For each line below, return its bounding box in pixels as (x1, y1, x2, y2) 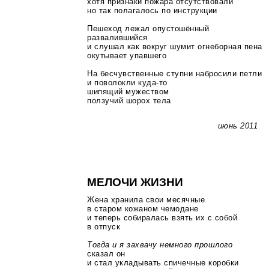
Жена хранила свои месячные (87, 195, 205, 205)
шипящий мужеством (87, 87, 169, 97)
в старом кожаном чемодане (87, 204, 199, 214)
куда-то (138, 78, 168, 88)
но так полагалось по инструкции (87, 6, 217, 16)
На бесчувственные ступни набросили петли (87, 69, 262, 79)
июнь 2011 (217, 121, 258, 130)
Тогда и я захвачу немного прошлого (87, 240, 233, 250)
